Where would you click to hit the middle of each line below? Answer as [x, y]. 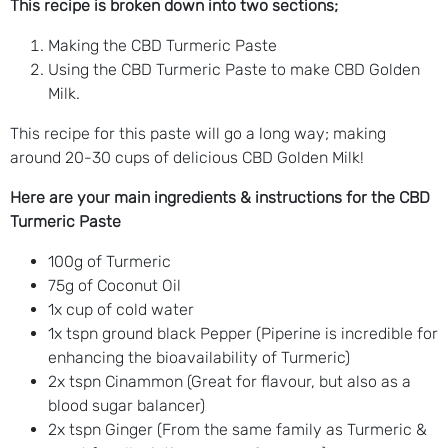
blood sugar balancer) [126, 405]
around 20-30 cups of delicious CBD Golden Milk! [187, 157]
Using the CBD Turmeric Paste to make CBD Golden [234, 69]
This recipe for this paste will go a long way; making [198, 133]
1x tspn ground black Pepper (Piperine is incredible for [243, 333]
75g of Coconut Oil [114, 285]
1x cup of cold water [121, 309]
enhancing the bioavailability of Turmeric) [199, 357]
